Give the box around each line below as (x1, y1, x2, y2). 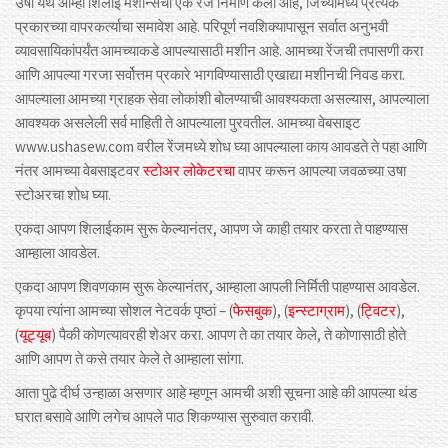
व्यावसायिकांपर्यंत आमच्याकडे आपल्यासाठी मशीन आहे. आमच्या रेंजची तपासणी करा (15, 41, 423, 61)
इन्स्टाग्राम (288, 301, 345, 321)
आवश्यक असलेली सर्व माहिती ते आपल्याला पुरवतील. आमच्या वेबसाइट (15, 113, 361, 133)
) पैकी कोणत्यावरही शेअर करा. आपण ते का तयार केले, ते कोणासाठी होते (51, 325, 406, 345)
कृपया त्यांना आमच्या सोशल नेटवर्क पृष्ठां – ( (15, 301, 233, 321)
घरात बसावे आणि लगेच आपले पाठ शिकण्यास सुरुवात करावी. (15, 407, 314, 427)
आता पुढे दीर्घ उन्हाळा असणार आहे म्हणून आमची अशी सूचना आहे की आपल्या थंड (15, 383, 417, 403)
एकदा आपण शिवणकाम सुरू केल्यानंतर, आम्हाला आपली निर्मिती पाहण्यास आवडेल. (15, 277, 420, 297)
